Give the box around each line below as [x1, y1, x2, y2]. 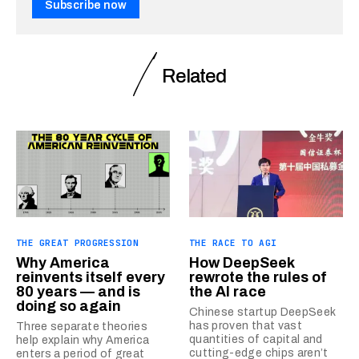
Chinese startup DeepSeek [189, 306, 337, 318]
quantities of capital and [189, 333, 323, 345]
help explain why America [16, 334, 150, 346]
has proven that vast [189, 320, 302, 332]
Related [162, 66, 226, 87]
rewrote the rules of [189, 269, 327, 285]
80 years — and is [16, 284, 140, 300]
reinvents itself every [16, 269, 165, 285]
